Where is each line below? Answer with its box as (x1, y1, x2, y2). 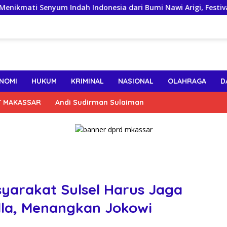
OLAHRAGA (168, 77, 206, 86)
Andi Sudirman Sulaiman (55, 98, 144, 107)
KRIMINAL (71, 77, 104, 86)
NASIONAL (118, 77, 154, 86)
